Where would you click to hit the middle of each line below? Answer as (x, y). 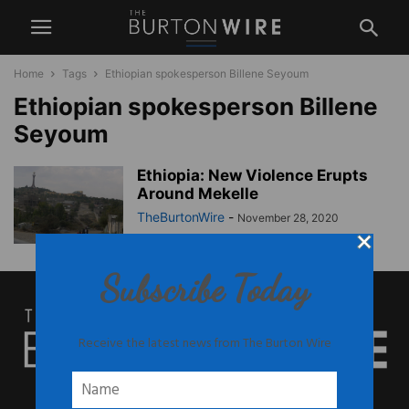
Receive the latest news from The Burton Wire (204, 344)
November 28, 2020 (288, 218)
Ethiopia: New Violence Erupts (252, 175)
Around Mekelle (198, 194)
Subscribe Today (204, 288)
